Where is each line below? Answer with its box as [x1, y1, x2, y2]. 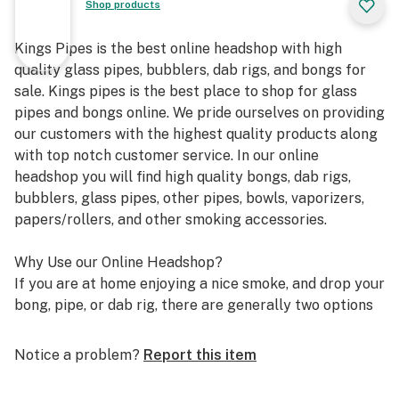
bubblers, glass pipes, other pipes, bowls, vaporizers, [14, 190, 364, 207]
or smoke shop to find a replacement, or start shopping [14, 339, 382, 356]
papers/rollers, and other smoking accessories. [14, 211, 327, 228]
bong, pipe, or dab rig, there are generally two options [14, 297, 373, 313]
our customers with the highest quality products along [14, 126, 378, 142]
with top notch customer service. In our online [14, 147, 319, 164]
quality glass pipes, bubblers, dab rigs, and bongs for [14, 61, 366, 78]
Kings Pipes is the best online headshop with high [14, 40, 342, 57]
